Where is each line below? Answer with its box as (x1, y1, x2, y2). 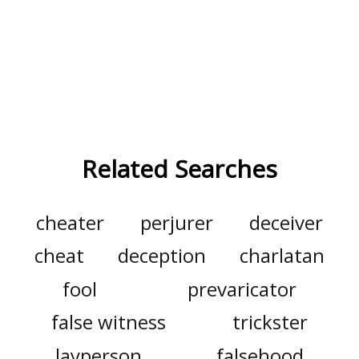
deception (118, 242, 206, 269)
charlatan (239, 242, 325, 269)
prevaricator (187, 275, 296, 302)
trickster (232, 309, 309, 336)
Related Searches (82, 151, 277, 185)
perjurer (140, 208, 213, 236)
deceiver (249, 208, 324, 236)
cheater (35, 208, 104, 236)
